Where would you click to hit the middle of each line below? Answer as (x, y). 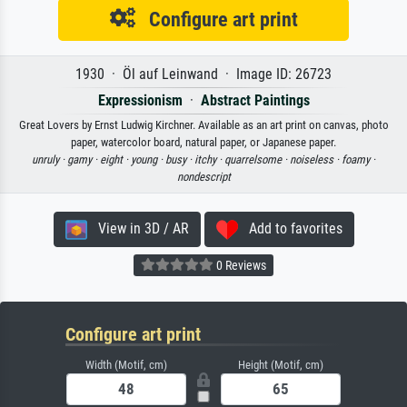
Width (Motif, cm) (126, 365)
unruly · (50, 160)
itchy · (209, 160)
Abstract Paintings (255, 101)
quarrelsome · (257, 160)
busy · (180, 160)
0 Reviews (240, 266)
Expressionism (140, 101)
